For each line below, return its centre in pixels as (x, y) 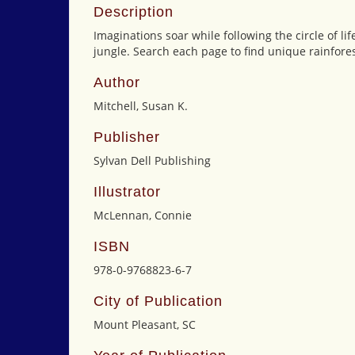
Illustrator (127, 192)
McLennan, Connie (143, 215)
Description (134, 12)
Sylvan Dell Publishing (152, 160)
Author (117, 82)
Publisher (127, 137)
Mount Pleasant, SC (145, 324)
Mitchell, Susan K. (141, 106)
